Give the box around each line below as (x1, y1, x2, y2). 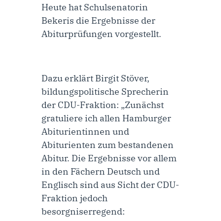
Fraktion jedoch (41, 192, 108, 204)
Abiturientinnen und (41, 125, 129, 137)
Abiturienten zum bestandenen (41, 139, 174, 150)
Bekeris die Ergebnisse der (41, 14, 155, 26)
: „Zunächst (116, 99, 164, 110)
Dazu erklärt (41, 72, 95, 84)
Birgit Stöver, (95, 72, 149, 84)
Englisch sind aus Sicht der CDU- (41, 179, 179, 190)
